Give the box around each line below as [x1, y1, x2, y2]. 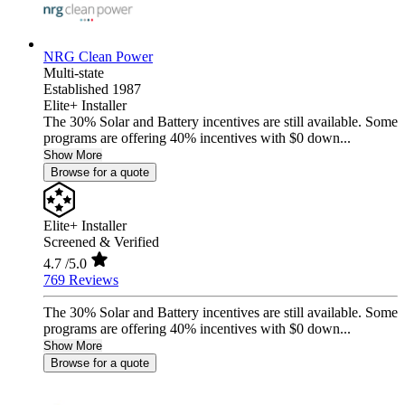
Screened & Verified [43, 234, 159, 250]
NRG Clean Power [43, 49, 153, 65]
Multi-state [43, 65, 104, 81]
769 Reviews [43, 272, 118, 288]
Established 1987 [43, 81, 141, 98]
